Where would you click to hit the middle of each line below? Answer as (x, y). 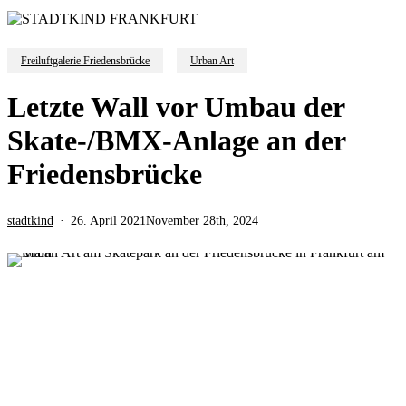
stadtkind (30, 220)
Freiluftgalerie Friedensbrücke (85, 60)
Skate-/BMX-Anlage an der (176, 140)
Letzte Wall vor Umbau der (176, 106)
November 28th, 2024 (202, 220)
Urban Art (212, 60)
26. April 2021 (108, 220)
